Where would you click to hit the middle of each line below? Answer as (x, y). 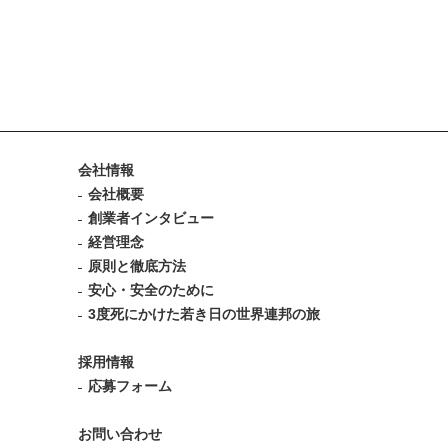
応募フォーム (129, 385)
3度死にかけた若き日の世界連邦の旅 (203, 313)
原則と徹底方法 (136, 265)
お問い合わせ (119, 433)
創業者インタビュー (150, 217)
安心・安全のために (150, 289)
